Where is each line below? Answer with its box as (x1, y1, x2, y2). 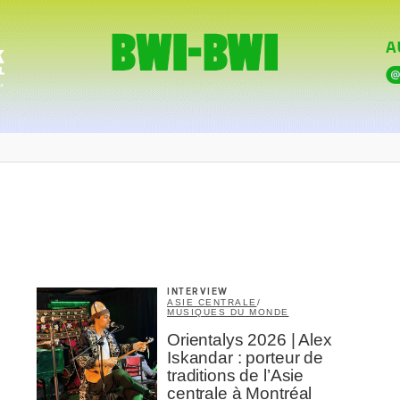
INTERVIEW (167, 287, 229, 296)
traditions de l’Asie (167, 366, 304, 385)
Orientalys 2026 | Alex (167, 330, 332, 349)
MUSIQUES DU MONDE (167, 307, 289, 317)
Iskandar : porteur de (167, 348, 323, 367)
